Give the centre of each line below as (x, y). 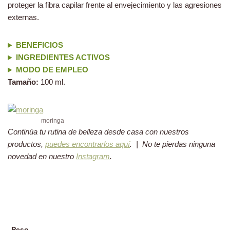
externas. (23, 17)
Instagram (93, 157)
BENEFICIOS (39, 45)
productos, (26, 144)
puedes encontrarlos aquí (88, 144)
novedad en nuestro (42, 157)
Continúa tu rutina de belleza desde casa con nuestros (98, 132)
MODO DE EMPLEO (52, 70)
